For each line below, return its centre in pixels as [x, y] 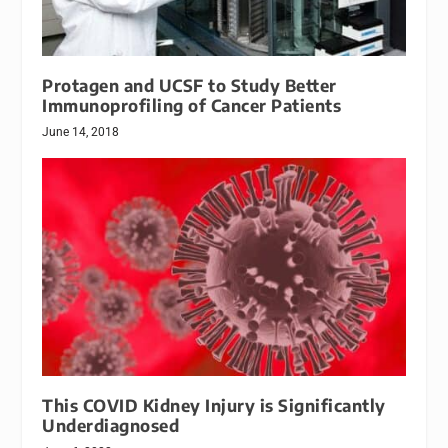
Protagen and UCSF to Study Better [189, 85]
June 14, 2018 [81, 131]
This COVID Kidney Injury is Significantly [214, 405]
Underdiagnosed [111, 425]
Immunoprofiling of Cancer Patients [192, 105]
